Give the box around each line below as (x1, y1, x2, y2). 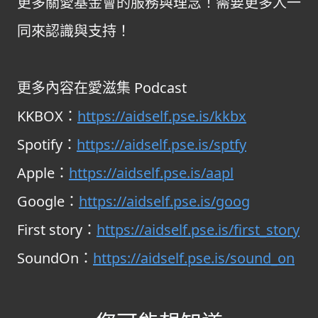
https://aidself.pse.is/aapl (69, 163, 234, 182)
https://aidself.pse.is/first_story (97, 220, 300, 239)
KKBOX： (17, 106, 77, 126)
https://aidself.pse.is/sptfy (77, 135, 246, 154)
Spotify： (17, 135, 77, 154)
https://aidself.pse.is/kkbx (77, 106, 246, 126)
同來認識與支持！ (17, 21, 131, 40)
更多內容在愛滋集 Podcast (17, 78, 187, 97)
